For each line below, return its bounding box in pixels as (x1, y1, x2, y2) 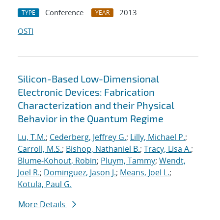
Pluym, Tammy (101, 155, 155, 166)
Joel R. (18, 167, 40, 178)
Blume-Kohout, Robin (18, 155, 97, 166)
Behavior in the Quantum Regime (18, 112, 164, 125)
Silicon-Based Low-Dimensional (18, 73, 159, 85)
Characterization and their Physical (18, 99, 174, 111)
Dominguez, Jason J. (44, 167, 116, 178)
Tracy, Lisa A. (144, 143, 191, 155)
